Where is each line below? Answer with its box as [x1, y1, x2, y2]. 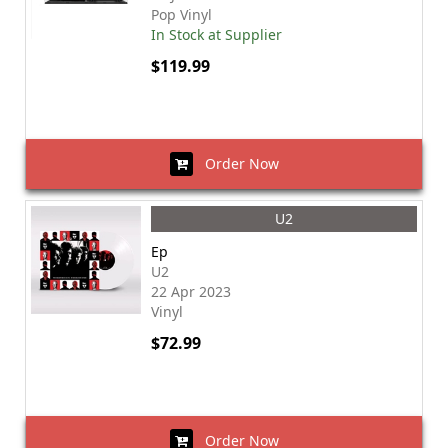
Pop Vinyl [151, 5, 212, 24]
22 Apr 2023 [151, 282, 231, 301]
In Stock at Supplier [151, 25, 282, 44]
